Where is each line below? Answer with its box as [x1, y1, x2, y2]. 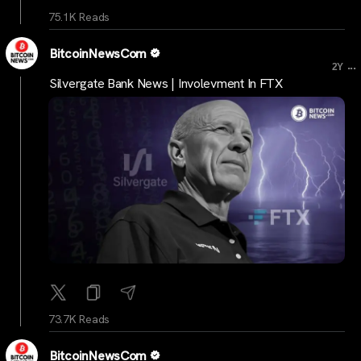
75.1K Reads [48, 10, 110, 25]
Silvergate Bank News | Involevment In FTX [49, 74, 283, 92]
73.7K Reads [48, 312, 110, 327]
